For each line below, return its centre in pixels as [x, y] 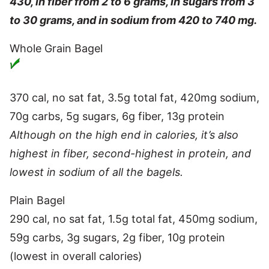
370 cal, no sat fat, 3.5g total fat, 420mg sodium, [134, 97]
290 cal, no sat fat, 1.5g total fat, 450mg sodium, [134, 219]
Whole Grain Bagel [56, 48]
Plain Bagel [37, 200]
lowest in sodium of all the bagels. [96, 172]
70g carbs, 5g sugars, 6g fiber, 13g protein [117, 116]
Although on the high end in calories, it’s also [124, 134]
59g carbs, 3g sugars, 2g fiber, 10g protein [117, 237]
